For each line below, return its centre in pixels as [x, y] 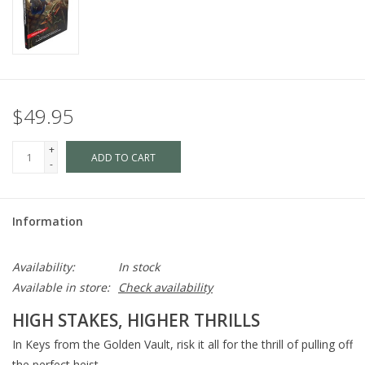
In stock [139, 267]
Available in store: [61, 288]
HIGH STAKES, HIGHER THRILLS [136, 321]
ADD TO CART [123, 158]
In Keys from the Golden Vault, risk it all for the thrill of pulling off [182, 345]
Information [48, 222]
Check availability [165, 288]
